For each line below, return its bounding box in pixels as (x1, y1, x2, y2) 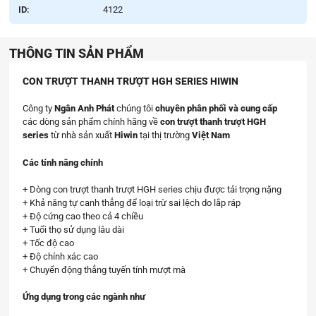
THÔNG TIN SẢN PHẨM (8, 46, 144, 61)
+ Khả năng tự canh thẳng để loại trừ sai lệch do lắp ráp (22, 197, 241, 208)
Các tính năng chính (22, 157, 103, 168)
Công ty (22, 103, 54, 114)
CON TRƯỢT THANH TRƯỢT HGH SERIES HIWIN (22, 75, 238, 87)
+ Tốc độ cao (22, 237, 74, 248)
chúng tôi (114, 103, 155, 114)
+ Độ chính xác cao (22, 250, 98, 262)
